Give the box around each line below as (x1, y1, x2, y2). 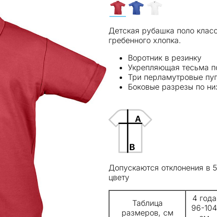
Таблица (132, 198, 163, 208)
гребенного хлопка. (108, 35, 181, 45)
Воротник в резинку (128, 53, 201, 62)
